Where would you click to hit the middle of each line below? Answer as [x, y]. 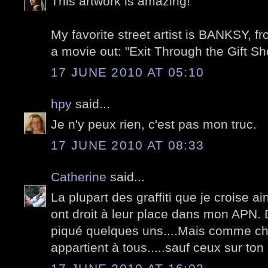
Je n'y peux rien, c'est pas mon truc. [154, 124]
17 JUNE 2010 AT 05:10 [128, 72]
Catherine [79, 176]
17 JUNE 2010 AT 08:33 [128, 145]
